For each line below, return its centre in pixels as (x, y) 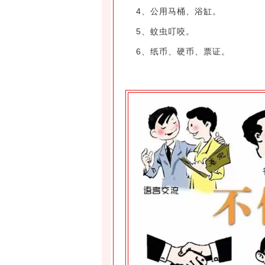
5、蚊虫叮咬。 (165, 31)
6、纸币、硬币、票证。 (183, 51)
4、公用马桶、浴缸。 (179, 11)
